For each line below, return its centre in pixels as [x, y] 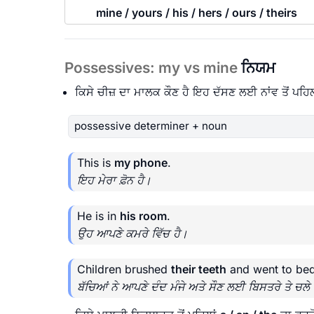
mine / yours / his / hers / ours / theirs [196, 12]
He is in [98, 216]
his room [143, 216]
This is [96, 162]
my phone [141, 162]
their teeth [199, 269]
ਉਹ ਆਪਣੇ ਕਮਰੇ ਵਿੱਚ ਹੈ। [132, 233]
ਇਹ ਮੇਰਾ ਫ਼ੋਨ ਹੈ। [114, 180]
